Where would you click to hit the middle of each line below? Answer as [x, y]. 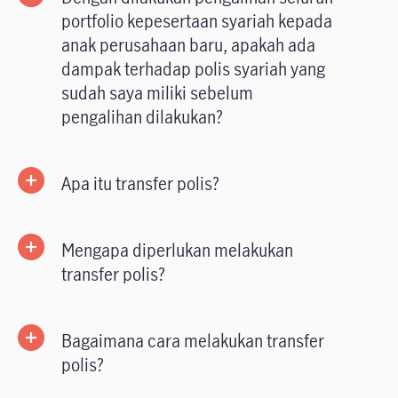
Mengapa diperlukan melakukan [177, 251]
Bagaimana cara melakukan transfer [193, 341]
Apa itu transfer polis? [140, 184]
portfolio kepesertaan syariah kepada [197, 21]
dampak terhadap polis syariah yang [193, 69]
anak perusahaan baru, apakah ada [188, 45]
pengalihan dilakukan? [142, 117]
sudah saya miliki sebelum [157, 93]
